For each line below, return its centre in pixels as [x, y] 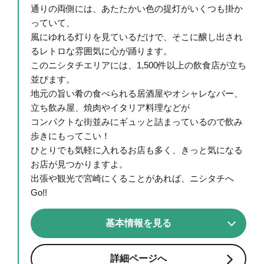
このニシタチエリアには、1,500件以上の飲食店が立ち [138, 65]
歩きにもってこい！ [70, 136]
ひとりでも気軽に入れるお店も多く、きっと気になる [137, 150]
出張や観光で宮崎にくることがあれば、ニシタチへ [132, 179]
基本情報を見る [138, 223]
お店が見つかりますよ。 [79, 164]
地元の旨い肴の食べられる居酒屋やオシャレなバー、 [137, 94]
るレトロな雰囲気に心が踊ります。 [101, 51]
